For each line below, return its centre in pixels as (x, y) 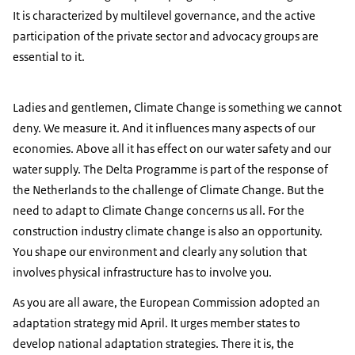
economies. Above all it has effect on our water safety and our (172, 149)
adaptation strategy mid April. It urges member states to (157, 323)
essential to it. (49, 57)
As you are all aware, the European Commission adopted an (166, 303)
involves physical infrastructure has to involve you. (142, 273)
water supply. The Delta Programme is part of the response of (170, 170)
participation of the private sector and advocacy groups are (166, 36)
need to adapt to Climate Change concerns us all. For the (158, 211)
